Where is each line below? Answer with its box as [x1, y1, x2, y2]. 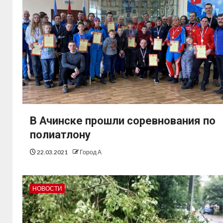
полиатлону [30, 128, 91, 141]
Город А [80, 148, 102, 156]
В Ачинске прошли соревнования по [30, 114, 216, 127]
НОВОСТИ [32, 185, 62, 193]
